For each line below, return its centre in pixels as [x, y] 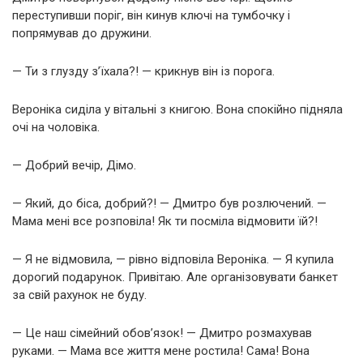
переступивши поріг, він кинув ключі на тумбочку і [151, 15]
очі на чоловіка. [56, 127]
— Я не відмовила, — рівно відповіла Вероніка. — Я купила [173, 259]
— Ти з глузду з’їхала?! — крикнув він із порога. [143, 71]
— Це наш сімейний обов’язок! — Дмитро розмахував [162, 333]
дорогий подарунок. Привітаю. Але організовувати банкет [175, 277]
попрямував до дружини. [82, 33]
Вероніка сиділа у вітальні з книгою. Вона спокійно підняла [177, 109]
